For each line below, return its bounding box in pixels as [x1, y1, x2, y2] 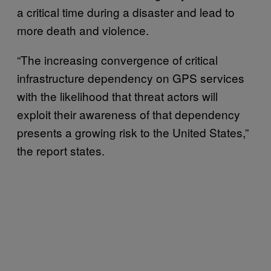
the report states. [17, 142, 105, 158]
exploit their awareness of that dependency [17, 105, 240, 122]
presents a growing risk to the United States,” [17, 123, 249, 140]
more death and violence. [17, 21, 149, 38]
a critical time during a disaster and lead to [17, 3, 235, 20]
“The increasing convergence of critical [17, 51, 218, 68]
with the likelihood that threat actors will [17, 87, 218, 104]
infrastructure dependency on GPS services [17, 69, 244, 86]
